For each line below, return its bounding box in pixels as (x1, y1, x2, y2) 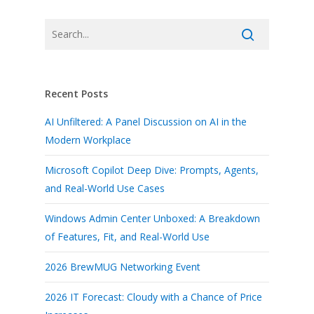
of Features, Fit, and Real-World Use (45, 230, 210, 243)
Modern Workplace (45, 133, 131, 146)
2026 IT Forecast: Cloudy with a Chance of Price (45, 290, 262, 303)
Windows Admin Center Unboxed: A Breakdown (45, 212, 260, 225)
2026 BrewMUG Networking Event (45, 260, 200, 273)
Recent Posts (45, 87, 108, 100)
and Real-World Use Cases (45, 182, 165, 195)
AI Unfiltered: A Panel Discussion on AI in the (45, 115, 247, 128)
